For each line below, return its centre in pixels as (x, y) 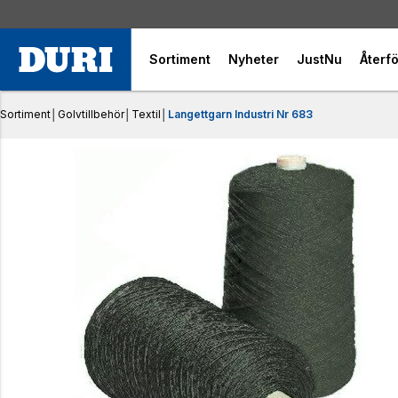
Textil (146, 114)
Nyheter (254, 59)
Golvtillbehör (91, 114)
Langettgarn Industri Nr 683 (240, 114)
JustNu (320, 59)
